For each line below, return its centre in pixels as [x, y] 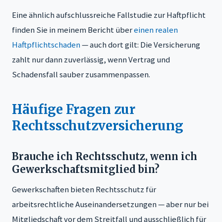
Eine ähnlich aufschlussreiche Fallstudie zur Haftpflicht [109, 15]
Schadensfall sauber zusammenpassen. [81, 74]
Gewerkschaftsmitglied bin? [86, 169]
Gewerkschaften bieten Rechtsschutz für [84, 189]
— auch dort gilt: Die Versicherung [140, 44]
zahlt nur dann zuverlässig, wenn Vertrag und [91, 59]
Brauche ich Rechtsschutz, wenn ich [105, 156]
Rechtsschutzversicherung [98, 126]
